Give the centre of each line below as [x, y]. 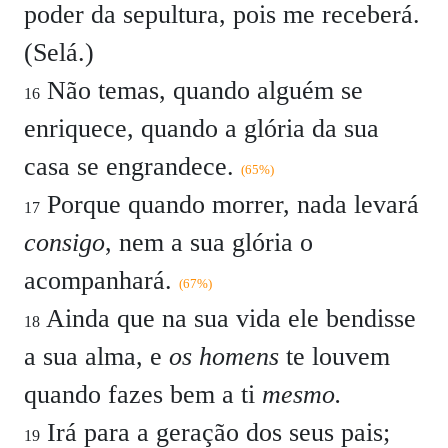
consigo [64, 242]
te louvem [334, 356]
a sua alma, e [96, 356]
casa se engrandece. [132, 166]
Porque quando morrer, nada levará [229, 204]
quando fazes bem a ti [143, 394]
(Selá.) [59, 52]
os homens [224, 356]
